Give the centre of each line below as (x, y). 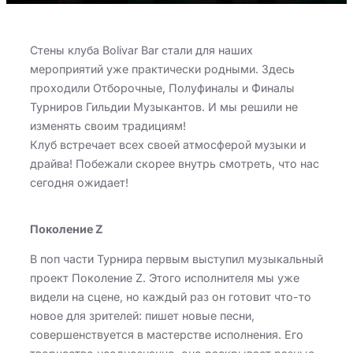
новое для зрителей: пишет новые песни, (142, 316)
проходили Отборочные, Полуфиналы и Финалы (162, 87)
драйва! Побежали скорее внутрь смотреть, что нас (175, 163)
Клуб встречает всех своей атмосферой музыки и (168, 144)
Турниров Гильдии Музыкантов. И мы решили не (164, 106)
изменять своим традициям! (108, 125)
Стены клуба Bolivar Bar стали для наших (141, 50)
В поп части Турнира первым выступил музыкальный (176, 259)
